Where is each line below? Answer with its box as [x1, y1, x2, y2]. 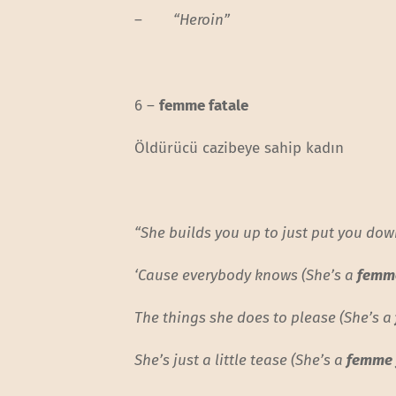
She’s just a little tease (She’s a [134, 351, 347, 370]
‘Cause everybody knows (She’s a [134, 265, 358, 285]
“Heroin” [173, 11, 231, 30]
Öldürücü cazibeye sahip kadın [134, 138, 345, 157]
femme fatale [159, 95, 249, 115]
